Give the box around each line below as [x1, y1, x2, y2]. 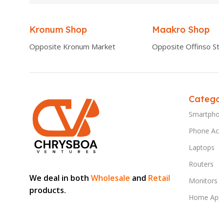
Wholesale [91, 173, 130, 184]
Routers [189, 159, 214, 169]
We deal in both [29, 173, 91, 184]
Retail [148, 173, 170, 184]
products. [29, 185, 66, 196]
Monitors [189, 175, 218, 185]
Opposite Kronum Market [29, 41, 115, 51]
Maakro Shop [152, 23, 210, 35]
